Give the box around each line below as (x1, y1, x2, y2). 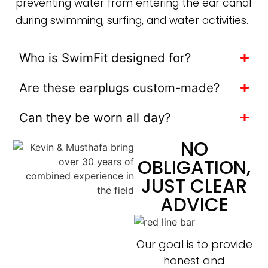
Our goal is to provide (136, 237, 252, 252)
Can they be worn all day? (19, 109, 171, 125)
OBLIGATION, (138, 154, 251, 181)
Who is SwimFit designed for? (19, 50, 191, 65)
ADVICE (160, 191, 229, 218)
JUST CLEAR (141, 172, 248, 199)
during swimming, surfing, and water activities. (16, 13, 249, 28)
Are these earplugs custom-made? (19, 80, 220, 95)
